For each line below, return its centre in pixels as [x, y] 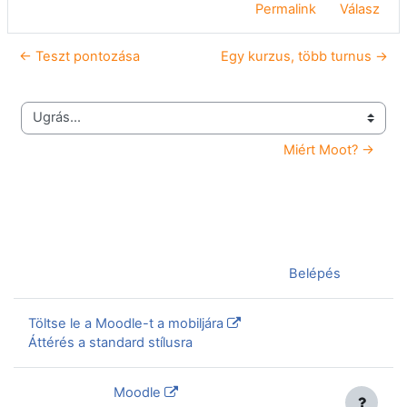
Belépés [315, 273]
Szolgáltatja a [71, 392]
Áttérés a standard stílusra [110, 342]
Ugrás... [44, 126]
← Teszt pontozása [79, 56]
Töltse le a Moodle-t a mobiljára [126, 323]
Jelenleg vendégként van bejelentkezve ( [159, 273]
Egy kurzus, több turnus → [304, 56]
